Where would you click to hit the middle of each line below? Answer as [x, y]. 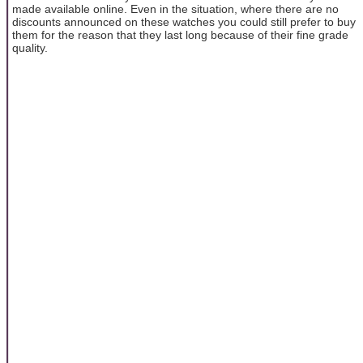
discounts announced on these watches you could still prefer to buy [184, 21]
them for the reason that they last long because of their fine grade [180, 34]
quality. [30, 47]
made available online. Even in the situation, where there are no [175, 9]
